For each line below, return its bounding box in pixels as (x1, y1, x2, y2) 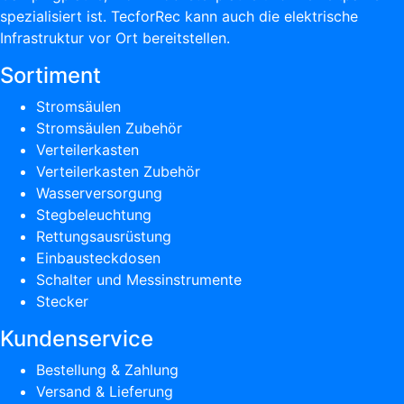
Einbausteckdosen (36, 249, 161, 268)
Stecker (36, 292, 88, 311)
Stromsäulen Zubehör (36, 119, 182, 138)
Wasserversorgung (36, 184, 162, 203)
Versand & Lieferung (36, 382, 173, 401)
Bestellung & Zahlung (36, 361, 179, 380)
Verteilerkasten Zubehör (36, 162, 200, 181)
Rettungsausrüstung (36, 227, 171, 246)
